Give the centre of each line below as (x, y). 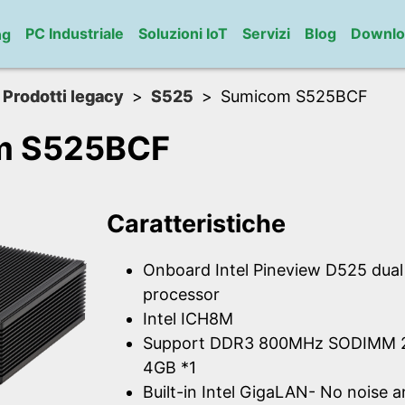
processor (181, 295)
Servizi (266, 33)
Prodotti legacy (63, 96)
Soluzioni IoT (183, 33)
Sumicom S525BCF (294, 96)
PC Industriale (74, 33)
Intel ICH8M (188, 319)
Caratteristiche (196, 223)
